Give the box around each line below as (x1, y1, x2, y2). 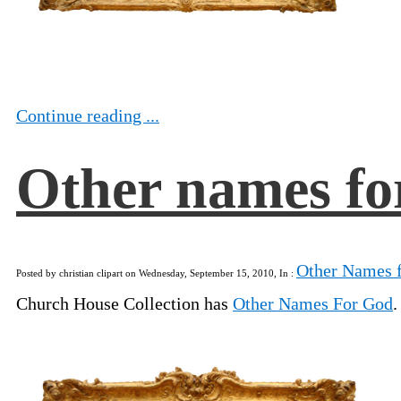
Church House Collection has (16, 294, 233, 314)
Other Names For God (233, 294, 393, 314)
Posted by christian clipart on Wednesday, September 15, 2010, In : (16, 268, 296, 279)
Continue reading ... (16, 105, 159, 125)
